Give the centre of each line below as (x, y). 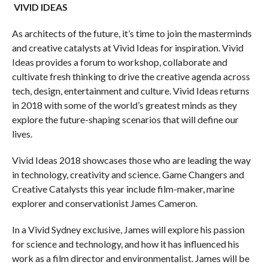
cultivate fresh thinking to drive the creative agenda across (131, 76)
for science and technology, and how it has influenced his (125, 243)
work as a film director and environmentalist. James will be (130, 258)
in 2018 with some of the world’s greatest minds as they (124, 105)
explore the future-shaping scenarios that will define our (125, 119)
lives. (22, 133)
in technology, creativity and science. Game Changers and (128, 174)
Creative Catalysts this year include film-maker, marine (123, 188)
